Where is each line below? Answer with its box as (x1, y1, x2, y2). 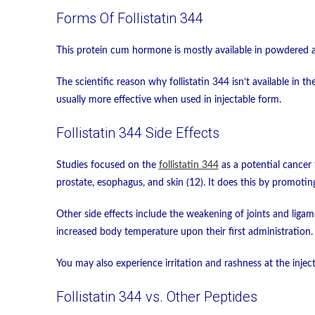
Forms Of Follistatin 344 (56, 10, 203, 27)
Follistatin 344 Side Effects (56, 124, 219, 142)
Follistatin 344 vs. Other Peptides (56, 288, 257, 306)
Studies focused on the (56, 160, 159, 171)
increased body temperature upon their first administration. (56, 227, 313, 238)
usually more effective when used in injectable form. (56, 95, 281, 105)
